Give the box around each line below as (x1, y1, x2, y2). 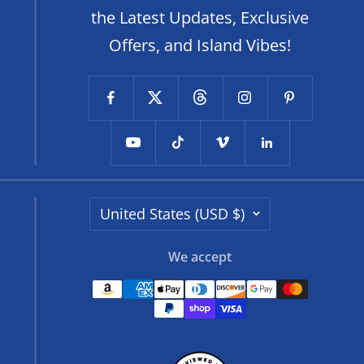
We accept (168, 247, 232, 266)
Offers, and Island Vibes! (109, 33, 292, 56)
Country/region (179, 198, 293, 221)
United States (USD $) (99, 203, 245, 223)
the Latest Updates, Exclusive (91, 6, 310, 28)
